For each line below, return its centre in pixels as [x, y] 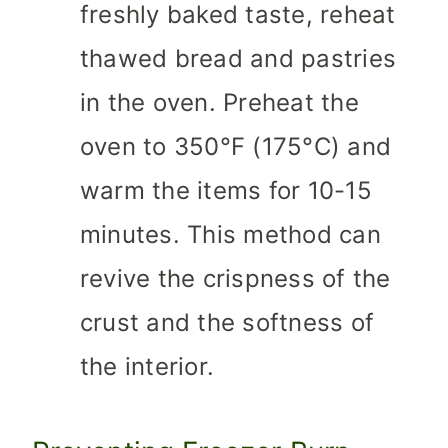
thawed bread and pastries [238, 59]
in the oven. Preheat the [219, 103]
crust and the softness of [227, 323]
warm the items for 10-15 [226, 191]
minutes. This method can [230, 235]
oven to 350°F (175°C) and [235, 147]
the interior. [147, 367]
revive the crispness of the [235, 279]
